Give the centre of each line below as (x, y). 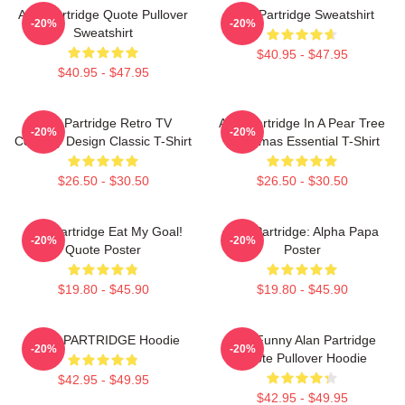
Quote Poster (103, 249)
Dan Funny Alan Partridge (302, 339)
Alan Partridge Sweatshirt (302, 14)
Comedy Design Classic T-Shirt (103, 141)
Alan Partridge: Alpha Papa (302, 231)
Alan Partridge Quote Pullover (103, 14)
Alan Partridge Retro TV (103, 122)
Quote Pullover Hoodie (302, 358)
